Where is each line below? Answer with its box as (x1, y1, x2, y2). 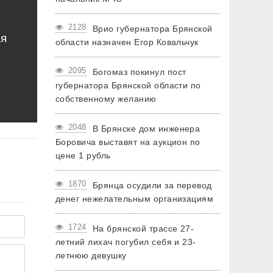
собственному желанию (55, 94, 157, 104)
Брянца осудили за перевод (92, 180, 212, 190)
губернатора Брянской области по (55, 80, 201, 90)
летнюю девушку (55, 250, 127, 260)
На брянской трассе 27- (92, 224, 194, 233)
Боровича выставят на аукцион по (55, 137, 200, 147)
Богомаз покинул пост (92, 67, 186, 77)
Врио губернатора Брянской (92, 24, 213, 34)
